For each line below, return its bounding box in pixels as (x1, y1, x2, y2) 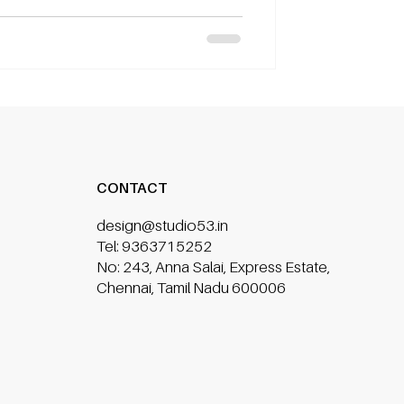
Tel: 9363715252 (96, 237, 213, 256)
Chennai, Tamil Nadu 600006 (96, 279, 287, 298)
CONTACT (96, 179, 168, 197)
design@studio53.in (96, 216, 229, 235)
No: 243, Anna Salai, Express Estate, (96, 258, 331, 277)
